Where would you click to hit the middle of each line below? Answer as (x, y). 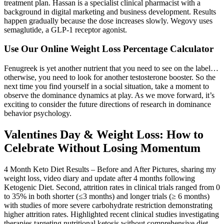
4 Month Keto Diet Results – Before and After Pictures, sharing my (110, 169)
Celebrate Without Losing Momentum (102, 148)
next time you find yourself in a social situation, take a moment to (106, 86)
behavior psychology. (38, 113)
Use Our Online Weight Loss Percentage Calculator (109, 49)
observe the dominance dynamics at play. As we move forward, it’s (109, 95)
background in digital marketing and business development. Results (110, 11)
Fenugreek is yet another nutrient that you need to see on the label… (111, 68)
